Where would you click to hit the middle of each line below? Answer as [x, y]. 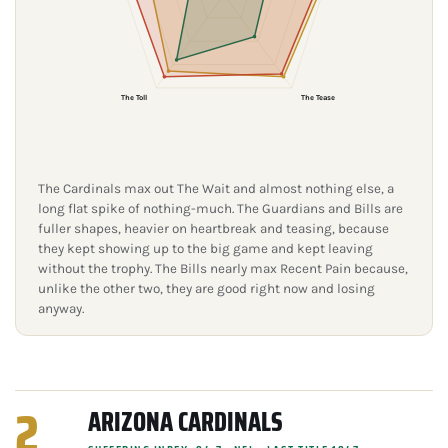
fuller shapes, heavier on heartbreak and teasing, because [213, 228]
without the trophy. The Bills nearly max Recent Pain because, [223, 268]
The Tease [317, 97]
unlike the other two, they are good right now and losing [206, 288]
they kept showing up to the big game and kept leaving [205, 248]
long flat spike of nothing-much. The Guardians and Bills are [220, 208]
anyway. [61, 308]
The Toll [134, 97]
